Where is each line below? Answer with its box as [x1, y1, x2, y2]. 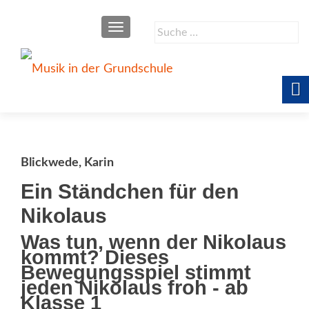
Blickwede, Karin [21, 157, 114, 169]
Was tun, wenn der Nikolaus [21, 231, 286, 253]
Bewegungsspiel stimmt [21, 261, 251, 283]
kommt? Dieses [21, 246, 169, 268]
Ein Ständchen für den [21, 180, 239, 203]
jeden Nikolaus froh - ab [21, 277, 248, 299]
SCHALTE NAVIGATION [115, 23, 219, 34]
